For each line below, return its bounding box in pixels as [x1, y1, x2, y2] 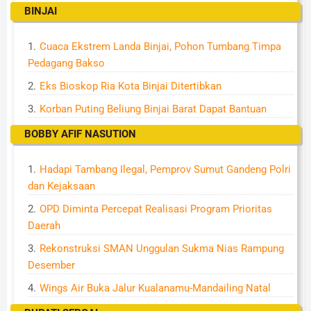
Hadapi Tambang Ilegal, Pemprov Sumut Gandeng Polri [40, 163, 291, 176]
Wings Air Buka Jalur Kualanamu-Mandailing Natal [40, 282, 271, 294]
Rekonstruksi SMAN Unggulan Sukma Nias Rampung [40, 242, 284, 255]
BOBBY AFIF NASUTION [24, 128, 136, 140]
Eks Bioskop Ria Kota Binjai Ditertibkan [40, 80, 221, 92]
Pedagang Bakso [28, 57, 105, 69]
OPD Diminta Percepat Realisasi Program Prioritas [40, 203, 272, 215]
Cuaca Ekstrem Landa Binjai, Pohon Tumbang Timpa [40, 40, 281, 53]
